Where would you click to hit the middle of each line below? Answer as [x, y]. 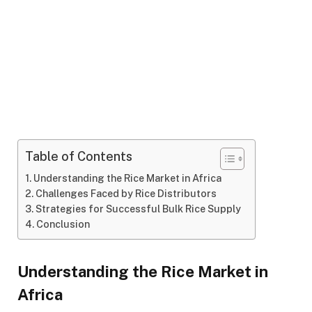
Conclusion [63, 224]
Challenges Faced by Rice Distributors [126, 194]
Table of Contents [79, 157]
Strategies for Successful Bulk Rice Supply [138, 209]
